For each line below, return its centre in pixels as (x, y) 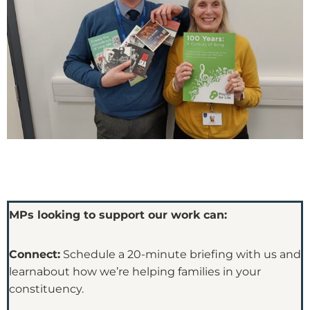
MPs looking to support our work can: (118, 215)
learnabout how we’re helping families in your (135, 271)
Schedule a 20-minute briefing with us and (181, 254)
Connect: (35, 254)
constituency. (46, 289)
